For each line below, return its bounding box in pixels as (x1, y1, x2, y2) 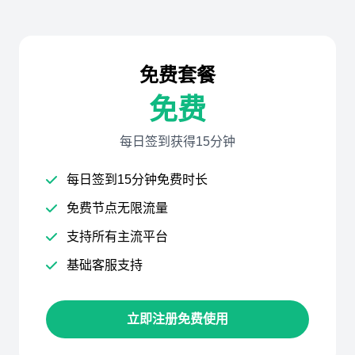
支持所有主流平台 (67, 230, 168, 243)
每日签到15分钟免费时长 (67, 173, 208, 186)
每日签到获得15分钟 (120, 135, 235, 148)
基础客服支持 (67, 258, 143, 272)
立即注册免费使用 (127, 312, 228, 326)
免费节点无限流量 (67, 201, 168, 215)
